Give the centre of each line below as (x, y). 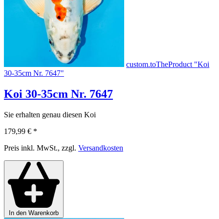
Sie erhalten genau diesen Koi (50, 115)
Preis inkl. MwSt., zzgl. (41, 148)
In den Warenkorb (34, 213)
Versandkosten (101, 148)
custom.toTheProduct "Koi (168, 65)
